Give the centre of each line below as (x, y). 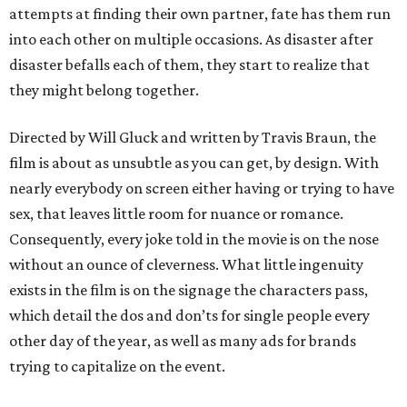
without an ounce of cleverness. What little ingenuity (186, 264)
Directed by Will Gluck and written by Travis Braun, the (193, 137)
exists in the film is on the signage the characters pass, (189, 289)
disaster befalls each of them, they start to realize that (189, 64)
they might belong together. (104, 89)
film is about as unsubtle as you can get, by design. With (194, 162)
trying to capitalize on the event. (117, 366)
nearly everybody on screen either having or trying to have (202, 188)
